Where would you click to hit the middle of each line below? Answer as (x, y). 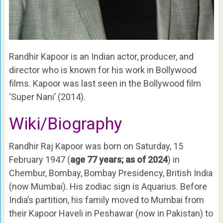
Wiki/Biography (65, 124)
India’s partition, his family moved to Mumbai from (106, 200)
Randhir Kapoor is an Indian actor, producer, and (101, 57)
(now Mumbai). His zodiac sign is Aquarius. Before (108, 187)
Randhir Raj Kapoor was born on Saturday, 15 (96, 146)
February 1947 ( (39, 160)
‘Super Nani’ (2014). (47, 97)
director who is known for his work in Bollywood (103, 70)
